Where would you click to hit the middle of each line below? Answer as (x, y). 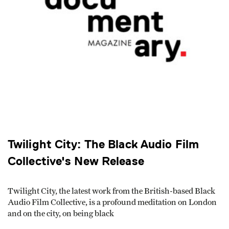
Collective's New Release (76, 161)
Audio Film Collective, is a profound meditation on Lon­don (112, 203)
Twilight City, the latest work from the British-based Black (111, 191)
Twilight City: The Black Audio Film (104, 144)
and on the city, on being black (61, 214)
